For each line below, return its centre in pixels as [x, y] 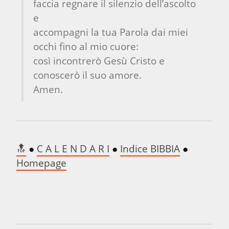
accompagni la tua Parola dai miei [110, 32]
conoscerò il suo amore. [87, 75]
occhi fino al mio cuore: [86, 46]
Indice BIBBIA [150, 148]
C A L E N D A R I [73, 148]
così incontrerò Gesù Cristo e [99, 60]
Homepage [41, 163]
